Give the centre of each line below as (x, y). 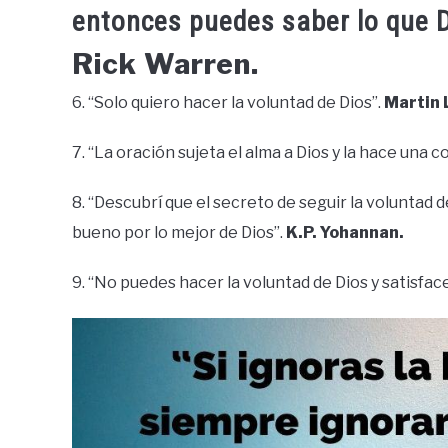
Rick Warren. (165, 63)
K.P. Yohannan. (345, 232)
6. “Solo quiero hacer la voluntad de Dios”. (228, 102)
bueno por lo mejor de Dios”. (179, 232)
